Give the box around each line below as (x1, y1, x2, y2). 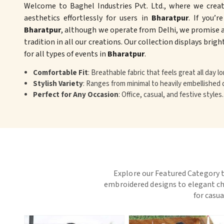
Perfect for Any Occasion (33, 89, 118, 100)
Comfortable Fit (33, 67, 88, 78)
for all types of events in (24, 48, 107, 60)
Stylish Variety (33, 78, 83, 89)
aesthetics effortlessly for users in (24, 12, 151, 24)
